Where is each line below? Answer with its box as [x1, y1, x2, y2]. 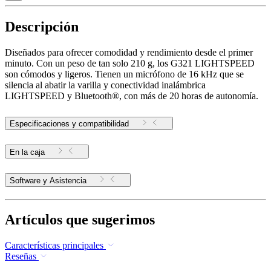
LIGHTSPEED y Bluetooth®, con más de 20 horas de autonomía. [5, 90, 258, 101]
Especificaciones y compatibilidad [10, 119, 129, 128]
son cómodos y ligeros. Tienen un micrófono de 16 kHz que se [5, 68, 244, 79]
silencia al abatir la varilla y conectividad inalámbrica [5, 79, 206, 90]
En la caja [10, 147, 45, 157]
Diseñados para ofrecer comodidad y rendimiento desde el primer [5, 47, 253, 57]
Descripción [5, 19, 79, 35]
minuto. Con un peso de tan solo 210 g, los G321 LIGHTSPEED [5, 57, 255, 68]
